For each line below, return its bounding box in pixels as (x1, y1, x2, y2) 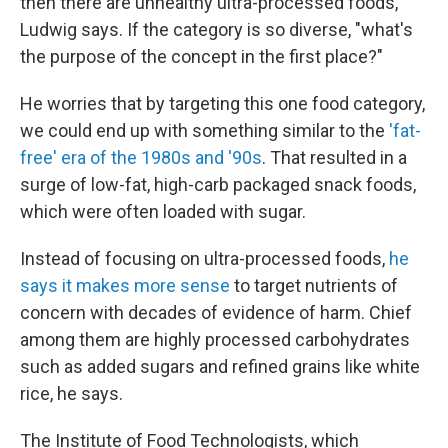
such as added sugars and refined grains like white (20, 356, 420, 377)
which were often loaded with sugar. (20, 201, 306, 222)
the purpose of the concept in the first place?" (20, 46, 383, 67)
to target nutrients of (234, 275, 398, 296)
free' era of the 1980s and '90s (20, 147, 262, 168)
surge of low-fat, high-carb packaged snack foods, (20, 174, 416, 195)
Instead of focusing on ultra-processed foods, (20, 248, 385, 269)
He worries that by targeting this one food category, (20, 93, 425, 114)
